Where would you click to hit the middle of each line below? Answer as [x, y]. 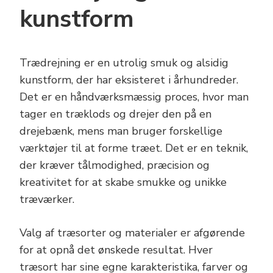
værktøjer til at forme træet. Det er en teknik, [134, 148]
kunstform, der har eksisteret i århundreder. [129, 80]
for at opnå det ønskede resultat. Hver [116, 250]
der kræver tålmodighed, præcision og [115, 165]
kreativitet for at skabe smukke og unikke [123, 182]
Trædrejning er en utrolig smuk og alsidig [124, 62]
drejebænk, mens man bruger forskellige [121, 131]
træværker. [47, 199]
